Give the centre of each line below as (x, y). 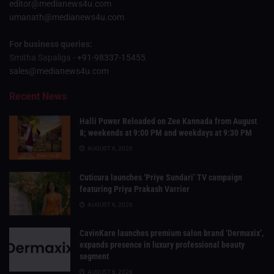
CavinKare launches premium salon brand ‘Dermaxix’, (172, 233)
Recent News (38, 97)
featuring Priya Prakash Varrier (135, 189)
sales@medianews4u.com (59, 71)
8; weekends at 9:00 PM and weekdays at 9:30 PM (166, 133)
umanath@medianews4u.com (67, 17)
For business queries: (51, 44)
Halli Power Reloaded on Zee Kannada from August (168, 121)
